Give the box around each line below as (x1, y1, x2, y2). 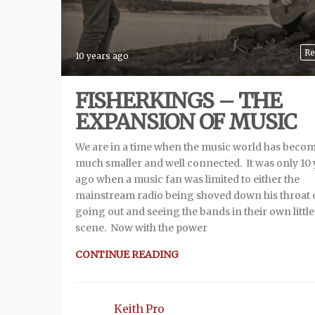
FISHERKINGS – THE (75, 87, 282, 115)
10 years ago (75, 51, 129, 62)
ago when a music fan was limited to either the (75, 173, 300, 186)
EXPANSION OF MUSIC (75, 108, 297, 136)
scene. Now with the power (75, 221, 207, 235)
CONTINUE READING (75, 248, 179, 262)
